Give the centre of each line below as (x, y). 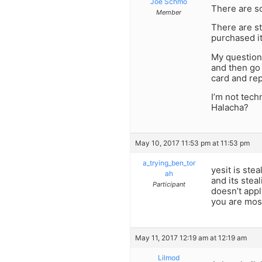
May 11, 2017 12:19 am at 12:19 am (191, 237)
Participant (169, 185)
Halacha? (230, 107)
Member (169, 12)
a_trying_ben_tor (169, 163)
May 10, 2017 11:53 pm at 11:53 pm (192, 143)
